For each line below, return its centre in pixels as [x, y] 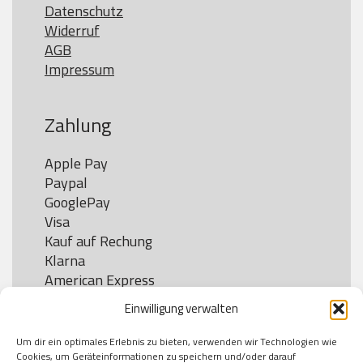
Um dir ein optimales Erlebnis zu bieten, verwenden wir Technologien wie [177, 342]
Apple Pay [76, 163]
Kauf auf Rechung [98, 241]
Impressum [79, 69]
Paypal [66, 183]
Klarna [65, 261]
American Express [100, 280]
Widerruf [72, 30]
